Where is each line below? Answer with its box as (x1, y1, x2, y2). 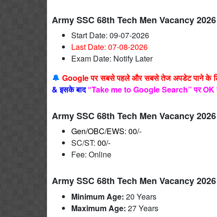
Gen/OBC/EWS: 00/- (71, 125, 141, 137)
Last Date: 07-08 (71, 41, 128, 52)
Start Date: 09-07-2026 (71, 29, 149, 41)
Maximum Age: (71, 202, 128, 214)
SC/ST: (71, 137, 97, 148)
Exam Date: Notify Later (71, 52, 153, 64)
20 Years (126, 190, 156, 202)
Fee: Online (71, 148, 111, 160)
